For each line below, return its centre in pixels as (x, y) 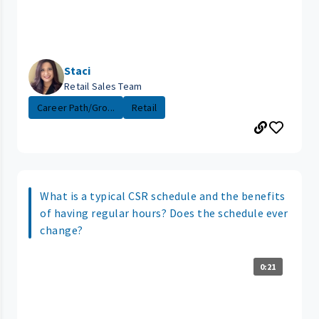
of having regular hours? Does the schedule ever (164, 213)
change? (62, 230)
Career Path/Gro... (76, 107)
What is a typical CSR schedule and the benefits (163, 195)
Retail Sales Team (103, 86)
